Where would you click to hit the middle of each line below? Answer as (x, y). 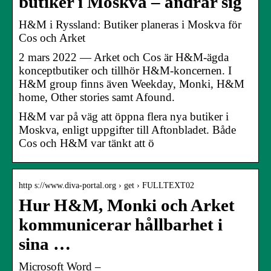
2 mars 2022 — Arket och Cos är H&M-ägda (124, 57)
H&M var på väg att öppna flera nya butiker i (124, 116)
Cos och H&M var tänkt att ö (87, 143)
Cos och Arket (52, 38)
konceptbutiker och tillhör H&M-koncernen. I (125, 70)
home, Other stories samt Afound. (97, 97)
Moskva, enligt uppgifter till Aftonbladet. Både (127, 129)
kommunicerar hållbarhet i (121, 224)
